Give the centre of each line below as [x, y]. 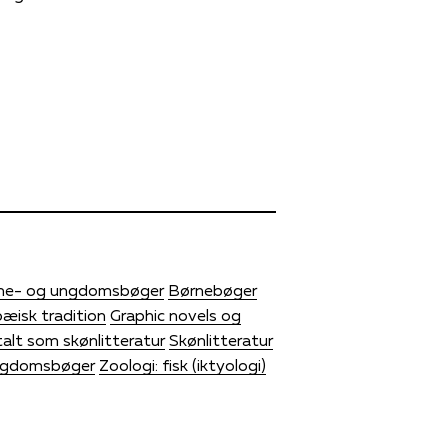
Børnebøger [212, 289]
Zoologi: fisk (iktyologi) [182, 364]
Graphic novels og [175, 314]
